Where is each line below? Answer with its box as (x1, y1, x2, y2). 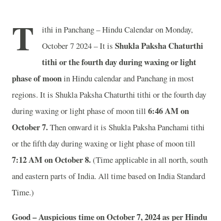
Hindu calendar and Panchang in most (72, 73, 194, 84)
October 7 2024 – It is (42, 40, 115, 51)
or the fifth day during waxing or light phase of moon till (12, 138, 195, 149)
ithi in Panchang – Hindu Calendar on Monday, (42, 24, 193, 35)
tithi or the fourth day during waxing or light (42, 56, 196, 68)
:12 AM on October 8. (16, 153, 91, 166)
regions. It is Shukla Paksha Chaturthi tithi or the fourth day (12, 89, 206, 100)
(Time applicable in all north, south (91, 154, 208, 165)
